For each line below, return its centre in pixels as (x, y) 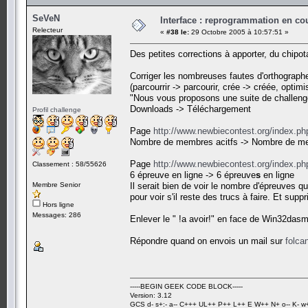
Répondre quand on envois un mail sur (208, 241)
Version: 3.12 (151, 295)
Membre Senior (56, 184)
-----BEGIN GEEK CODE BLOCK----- (186, 286)
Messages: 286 (57, 214)
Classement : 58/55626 (69, 164)
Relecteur (47, 30)
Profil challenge (57, 109)
